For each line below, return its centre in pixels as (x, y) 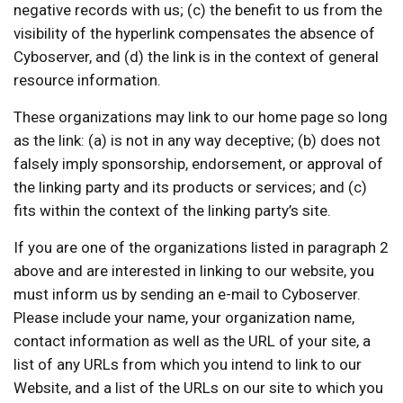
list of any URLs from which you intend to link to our (188, 364)
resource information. (87, 80)
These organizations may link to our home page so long (201, 116)
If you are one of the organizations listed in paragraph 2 (201, 247)
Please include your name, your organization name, (184, 317)
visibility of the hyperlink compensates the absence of (194, 33)
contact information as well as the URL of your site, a (192, 340)
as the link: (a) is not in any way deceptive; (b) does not (197, 140)
